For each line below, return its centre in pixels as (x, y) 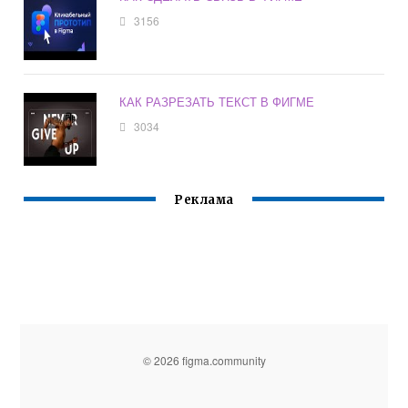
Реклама (204, 199)
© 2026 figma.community (204, 360)
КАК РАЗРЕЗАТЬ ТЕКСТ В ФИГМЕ (217, 101)
